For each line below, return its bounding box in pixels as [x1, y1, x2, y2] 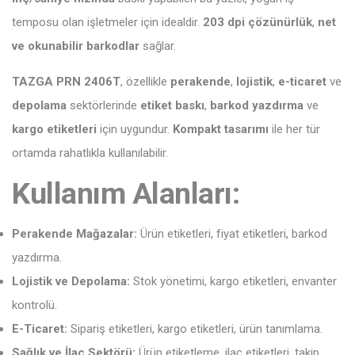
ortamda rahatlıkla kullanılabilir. [12, 146, 168, 160]
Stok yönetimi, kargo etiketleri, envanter [130, 274, 337, 288]
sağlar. [139, 39, 176, 53]
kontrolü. [12, 298, 57, 312]
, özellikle [120, 74, 170, 89]
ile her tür [269, 122, 320, 136]
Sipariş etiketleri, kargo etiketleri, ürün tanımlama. [67, 322, 323, 336]
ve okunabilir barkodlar [12, 39, 139, 53]
